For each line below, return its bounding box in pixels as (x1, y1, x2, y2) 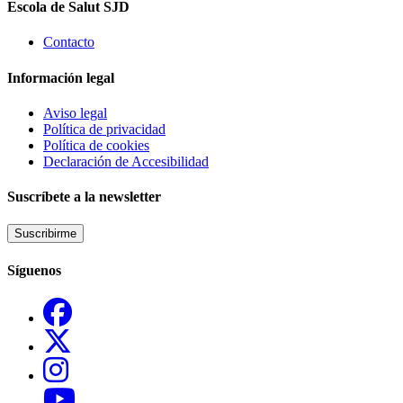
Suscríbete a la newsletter (7, 189, 161, 205)
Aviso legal (43, 104, 107, 121)
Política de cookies (43, 137, 149, 153)
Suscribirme (14, 227, 76, 241)
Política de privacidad (43, 121, 166, 137)
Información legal (7, 69, 114, 85)
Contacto (43, 34, 94, 50)
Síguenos (7, 262, 61, 278)
